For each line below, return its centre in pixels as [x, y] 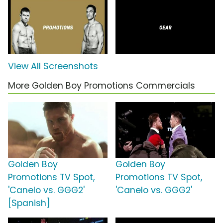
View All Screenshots [53, 66]
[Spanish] [29, 203]
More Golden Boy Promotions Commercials [102, 85]
